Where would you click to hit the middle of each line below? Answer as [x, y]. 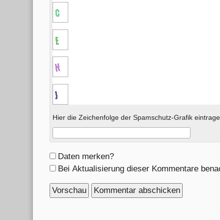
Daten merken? [86, 157]
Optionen [65, 168]
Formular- [67, 156]
